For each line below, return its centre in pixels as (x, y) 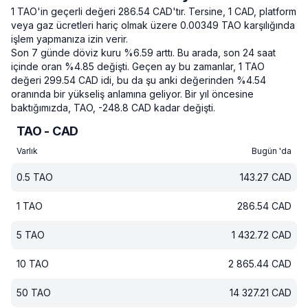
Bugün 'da (272, 151)
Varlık (27, 151)
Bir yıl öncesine (219, 94)
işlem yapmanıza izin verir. (69, 39)
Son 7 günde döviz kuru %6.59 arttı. (93, 53)
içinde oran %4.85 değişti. (70, 66)
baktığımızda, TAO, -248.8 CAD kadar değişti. (113, 108)
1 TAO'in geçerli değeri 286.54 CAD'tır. (98, 11)
